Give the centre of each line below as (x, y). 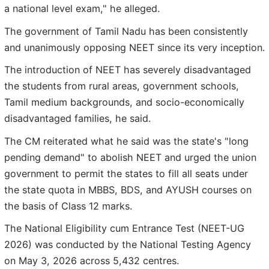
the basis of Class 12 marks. (68, 206)
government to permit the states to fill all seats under (126, 173)
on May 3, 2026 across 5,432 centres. (92, 261)
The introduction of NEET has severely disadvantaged (128, 70)
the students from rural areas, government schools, (122, 86)
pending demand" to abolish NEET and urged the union (130, 157)
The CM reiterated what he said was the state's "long (126, 141)
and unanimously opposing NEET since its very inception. (134, 47)
